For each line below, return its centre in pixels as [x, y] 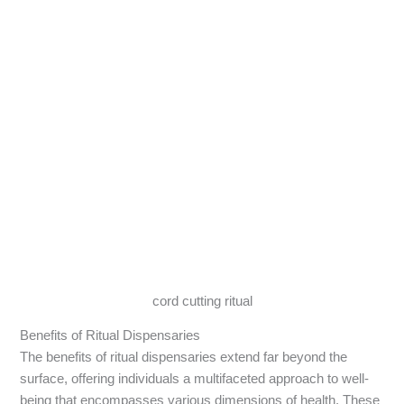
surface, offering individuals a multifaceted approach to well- [195, 379]
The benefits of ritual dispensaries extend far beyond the [184, 358]
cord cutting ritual [202, 301]
